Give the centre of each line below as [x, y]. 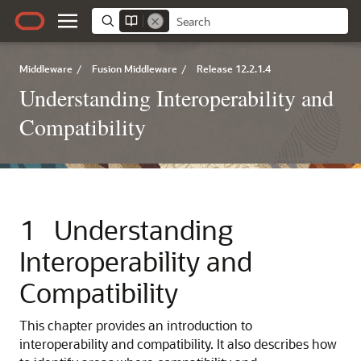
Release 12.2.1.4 [234, 68]
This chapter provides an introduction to [136, 325]
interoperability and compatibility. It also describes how [178, 344]
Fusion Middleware [135, 68]
